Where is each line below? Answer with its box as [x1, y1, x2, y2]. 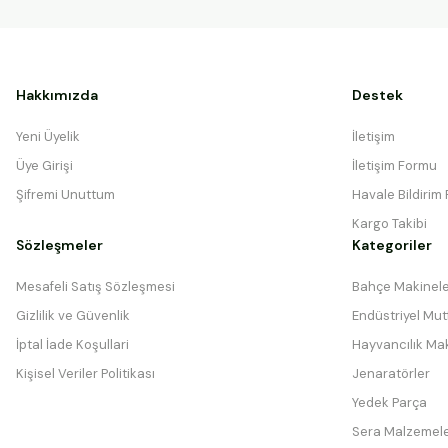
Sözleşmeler [16, 235, 103, 254]
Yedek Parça [352, 393, 427, 411]
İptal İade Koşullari [16, 335, 129, 353]
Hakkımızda [16, 85, 98, 104]
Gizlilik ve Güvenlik [16, 306, 130, 324]
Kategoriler [352, 235, 432, 254]
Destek [352, 85, 403, 104]
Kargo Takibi [352, 214, 427, 232]
